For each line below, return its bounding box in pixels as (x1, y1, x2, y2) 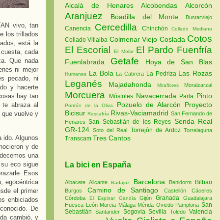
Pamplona (175, 201, 202, 208)
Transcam (65, 135, 93, 142)
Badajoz (111, 179, 134, 185)
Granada (156, 194, 184, 201)
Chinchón (141, 25, 172, 32)
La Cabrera (116, 71, 146, 77)
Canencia (65, 25, 95, 32)
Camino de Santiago (87, 186, 165, 194)
